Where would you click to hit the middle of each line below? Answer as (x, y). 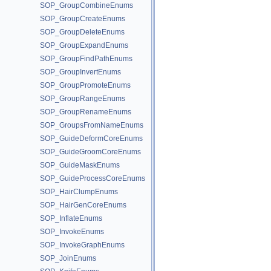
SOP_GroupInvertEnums (80, 72)
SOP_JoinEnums (68, 258)
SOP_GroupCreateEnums (83, 19)
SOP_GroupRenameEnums (86, 112)
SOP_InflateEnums (71, 218)
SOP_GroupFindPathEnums (86, 59)
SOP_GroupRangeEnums (83, 99)
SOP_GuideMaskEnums (80, 165)
